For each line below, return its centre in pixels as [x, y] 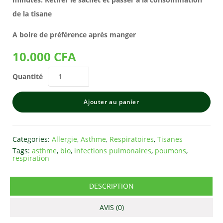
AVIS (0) [111, 207]
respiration [31, 158]
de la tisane [32, 13]
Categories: [31, 139]
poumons [170, 150]
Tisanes [170, 139]
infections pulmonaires [113, 150]
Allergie [64, 139]
